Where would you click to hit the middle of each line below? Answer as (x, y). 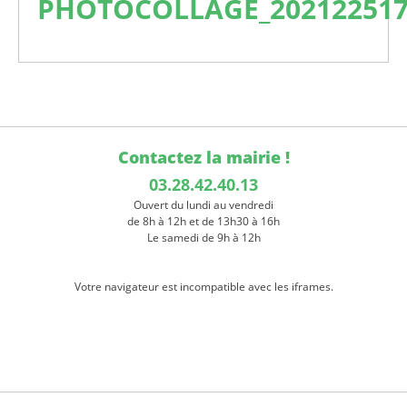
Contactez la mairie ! (203, 158)
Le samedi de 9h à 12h (203, 238)
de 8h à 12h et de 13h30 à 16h (203, 222)
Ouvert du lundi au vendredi (203, 205)
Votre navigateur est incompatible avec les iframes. (203, 287)
